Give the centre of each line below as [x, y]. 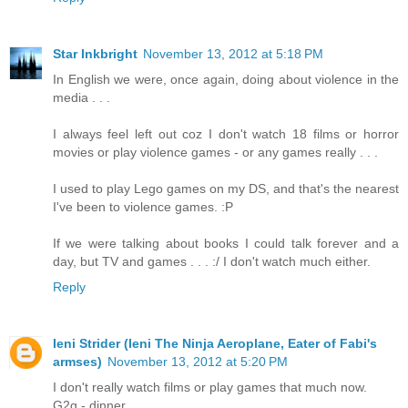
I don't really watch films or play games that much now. [210, 387]
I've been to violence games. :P [143, 206]
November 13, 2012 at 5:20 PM [198, 361]
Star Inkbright [95, 53]
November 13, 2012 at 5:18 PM [233, 53]
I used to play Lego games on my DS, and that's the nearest [226, 188]
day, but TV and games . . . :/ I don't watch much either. [212, 261]
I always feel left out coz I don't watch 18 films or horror [226, 133]
